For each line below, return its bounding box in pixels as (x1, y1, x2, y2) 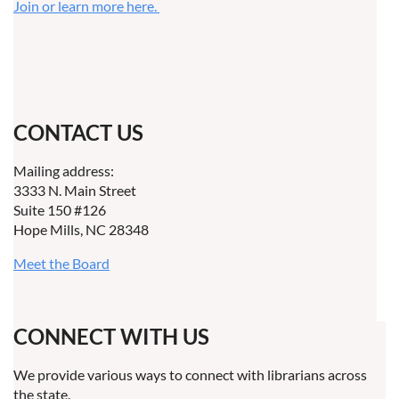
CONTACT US (13, 119, 143, 145)
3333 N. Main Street (13, 182, 136, 199)
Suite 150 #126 (13, 201, 106, 218)
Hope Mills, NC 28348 (13, 221, 149, 238)
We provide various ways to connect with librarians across (13, 366, 367, 383)
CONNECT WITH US (13, 323, 209, 349)
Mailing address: (13, 162, 114, 179)
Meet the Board (13, 255, 110, 272)
